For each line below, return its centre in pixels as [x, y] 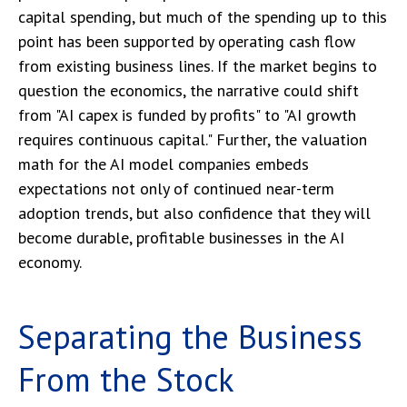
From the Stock [126, 380]
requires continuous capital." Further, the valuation [193, 140]
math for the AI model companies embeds [164, 164]
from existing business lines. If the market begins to [198, 66]
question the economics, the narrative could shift [189, 91]
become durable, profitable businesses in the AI [181, 238]
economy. [50, 263]
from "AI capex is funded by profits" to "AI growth [187, 115]
